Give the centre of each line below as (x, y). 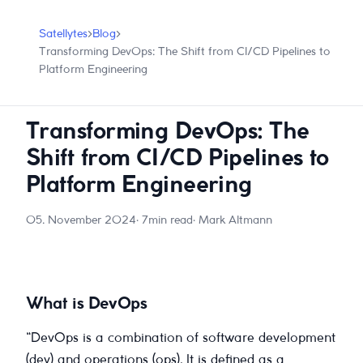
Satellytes (63, 34)
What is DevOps (87, 304)
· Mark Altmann (233, 220)
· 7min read (164, 220)
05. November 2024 (81, 220)
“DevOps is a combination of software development (181, 338)
